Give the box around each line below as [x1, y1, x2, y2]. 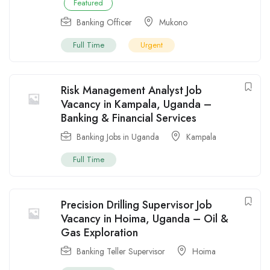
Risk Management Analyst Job [61, 83, 202, 99]
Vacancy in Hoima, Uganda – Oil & [61, 211, 228, 227]
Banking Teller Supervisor [77, 245, 165, 258]
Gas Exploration [61, 225, 138, 241]
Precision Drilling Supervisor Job [61, 197, 212, 213]
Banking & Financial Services [61, 110, 196, 127]
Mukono [159, 16, 187, 29]
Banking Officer [77, 16, 132, 29]
